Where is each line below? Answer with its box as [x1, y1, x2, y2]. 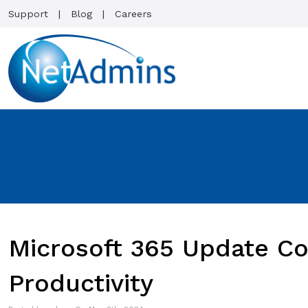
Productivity [8, 268, 153, 298]
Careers [115, 8, 152, 19]
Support [8, 8, 48, 19]
